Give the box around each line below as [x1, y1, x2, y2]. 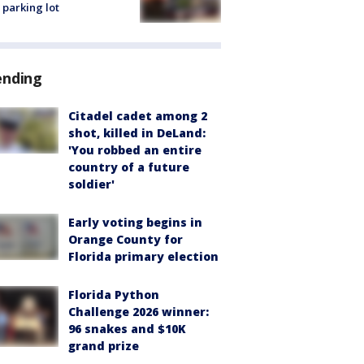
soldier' [68, 176, 115, 193]
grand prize [68, 338, 139, 354]
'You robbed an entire [68, 142, 201, 158]
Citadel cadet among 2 [68, 108, 207, 124]
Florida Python [68, 287, 159, 303]
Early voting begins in [68, 214, 202, 231]
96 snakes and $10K [68, 321, 186, 337]
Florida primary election [68, 249, 219, 265]
